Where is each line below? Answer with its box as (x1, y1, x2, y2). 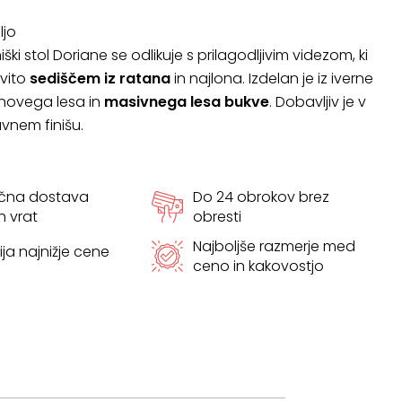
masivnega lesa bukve (103, 92, 269, 112)
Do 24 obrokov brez (192, 187, 329, 207)
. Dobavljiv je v (268, 92, 366, 112)
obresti (192, 206, 241, 227)
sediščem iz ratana (29, 68, 170, 89)
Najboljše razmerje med (192, 235, 355, 257)
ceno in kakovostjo (192, 255, 324, 276)
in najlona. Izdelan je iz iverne (170, 68, 373, 89)
